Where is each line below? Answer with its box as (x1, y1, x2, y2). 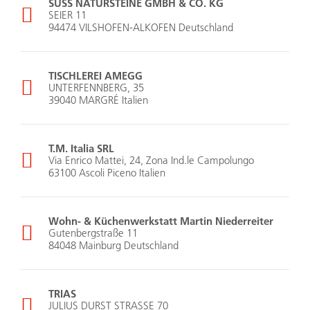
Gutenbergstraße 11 (48, 226, 138, 240)
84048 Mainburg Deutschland (48, 239, 179, 253)
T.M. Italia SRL (48, 141, 114, 156)
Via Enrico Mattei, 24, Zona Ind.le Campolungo (48, 154, 254, 167)
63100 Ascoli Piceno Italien (48, 166, 165, 180)
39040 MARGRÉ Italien (48, 93, 148, 107)
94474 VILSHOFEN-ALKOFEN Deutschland (48, 21, 233, 35)
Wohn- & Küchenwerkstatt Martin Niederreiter (48, 214, 273, 228)
